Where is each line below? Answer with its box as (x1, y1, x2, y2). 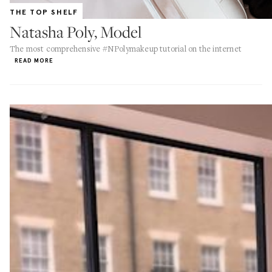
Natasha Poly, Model (10, 21, 141, 42)
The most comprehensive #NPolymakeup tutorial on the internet (10, 43, 242, 54)
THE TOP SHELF (10, 8, 78, 16)
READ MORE (15, 56, 53, 64)
